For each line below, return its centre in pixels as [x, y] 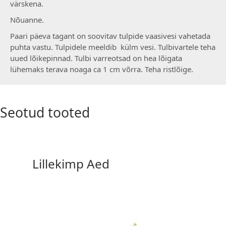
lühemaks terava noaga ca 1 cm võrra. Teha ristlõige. [102, 69]
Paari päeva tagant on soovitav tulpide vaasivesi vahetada [110, 36]
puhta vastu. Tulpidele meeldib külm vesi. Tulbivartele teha [113, 47]
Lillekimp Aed [71, 163]
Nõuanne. [27, 20]
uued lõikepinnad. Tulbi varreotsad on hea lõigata [96, 58]
